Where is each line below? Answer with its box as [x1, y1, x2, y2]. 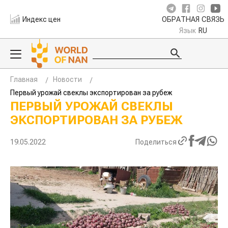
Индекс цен [22, 15, 61, 23]
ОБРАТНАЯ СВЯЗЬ [162, 15, 224, 24]
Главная [10, 75, 38, 83]
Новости [53, 75, 82, 83]
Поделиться [135, 137, 177, 146]
